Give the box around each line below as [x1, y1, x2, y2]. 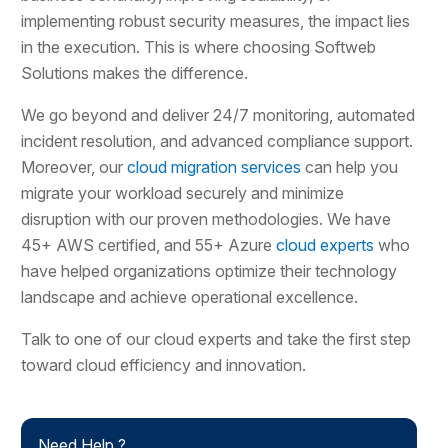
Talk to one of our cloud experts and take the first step [21, 328, 412, 349]
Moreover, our [21, 156, 128, 177]
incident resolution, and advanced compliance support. [21, 130, 414, 151]
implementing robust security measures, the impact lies [21, 10, 411, 31]
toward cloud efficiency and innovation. [21, 354, 307, 375]
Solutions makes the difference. [21, 62, 249, 83]
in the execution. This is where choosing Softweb [21, 36, 377, 57]
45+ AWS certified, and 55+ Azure [21, 234, 277, 255]
